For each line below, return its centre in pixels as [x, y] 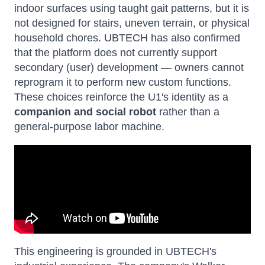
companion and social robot [85, 112]
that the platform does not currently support [116, 53]
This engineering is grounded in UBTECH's [115, 251]
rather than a [188, 112]
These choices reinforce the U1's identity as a [121, 97]
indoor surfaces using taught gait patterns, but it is [132, 8]
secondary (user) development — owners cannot [129, 67]
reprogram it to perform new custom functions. [123, 82]
